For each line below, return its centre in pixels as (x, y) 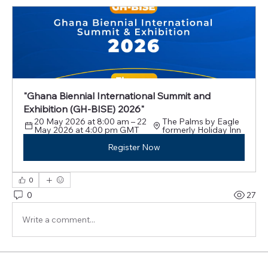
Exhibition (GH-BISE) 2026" (84, 109)
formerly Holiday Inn (201, 130)
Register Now (134, 147)
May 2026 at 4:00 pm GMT (87, 130)
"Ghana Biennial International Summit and (117, 96)
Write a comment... (59, 219)
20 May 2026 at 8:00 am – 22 (90, 122)
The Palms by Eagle (200, 122)
